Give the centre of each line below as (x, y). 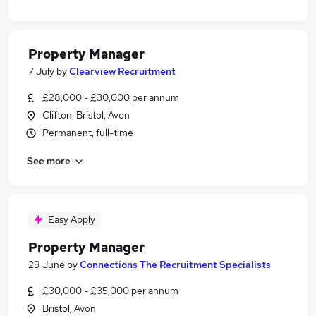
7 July (41, 71)
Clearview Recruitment (122, 71)
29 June (47, 265)
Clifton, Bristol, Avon (86, 115)
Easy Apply (72, 219)
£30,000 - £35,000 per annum (110, 291)
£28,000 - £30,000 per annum (111, 97)
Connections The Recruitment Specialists (175, 265)
